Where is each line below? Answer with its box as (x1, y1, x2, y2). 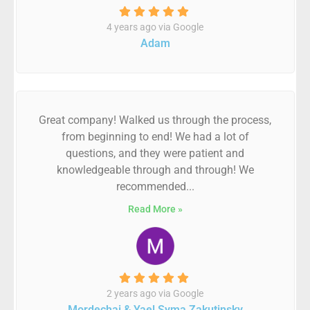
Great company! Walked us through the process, (39, 113, 271, 127)
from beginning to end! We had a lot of (61, 130, 249, 143)
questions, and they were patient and (66, 147, 244, 160)
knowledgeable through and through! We (56, 163, 254, 176)
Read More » (127, 203, 183, 215)
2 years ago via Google (107, 288, 203, 299)
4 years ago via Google (107, 21, 203, 33)
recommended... (116, 180, 194, 193)
